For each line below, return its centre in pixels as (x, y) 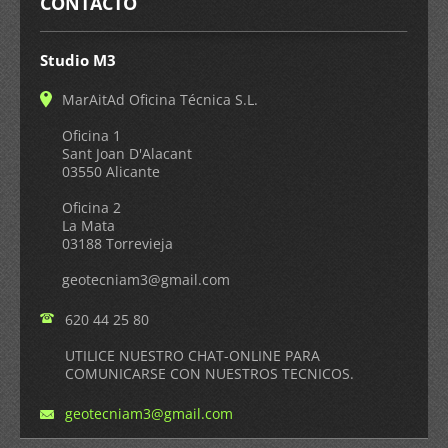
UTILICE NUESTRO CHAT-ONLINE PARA (192, 355)
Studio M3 (78, 59)
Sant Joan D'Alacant (127, 153)
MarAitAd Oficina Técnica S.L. (160, 99)
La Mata (88, 225)
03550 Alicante (111, 171)
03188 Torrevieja (117, 243)
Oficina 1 (91, 135)
